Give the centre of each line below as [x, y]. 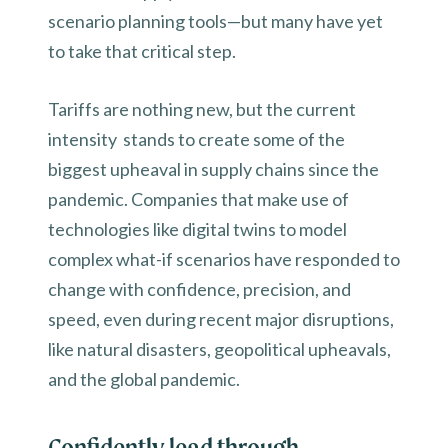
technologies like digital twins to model [197, 229]
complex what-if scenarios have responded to [224, 259]
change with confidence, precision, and [199, 289]
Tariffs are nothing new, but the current [202, 109]
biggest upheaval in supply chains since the [213, 169]
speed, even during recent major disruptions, [221, 319]
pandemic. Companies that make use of [198, 199]
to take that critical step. [143, 51]
